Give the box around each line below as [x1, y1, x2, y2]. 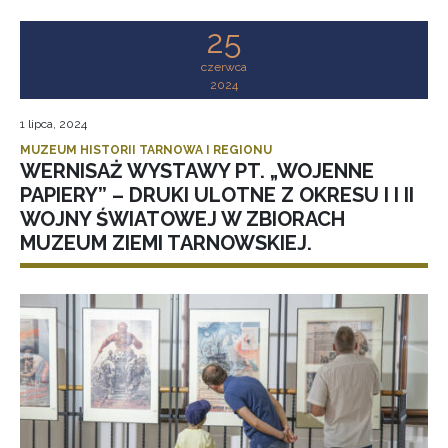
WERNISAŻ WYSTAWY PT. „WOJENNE [20, 159, 374, 184]
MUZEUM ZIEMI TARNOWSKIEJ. [20, 231, 312, 256]
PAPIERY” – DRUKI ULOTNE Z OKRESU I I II [20, 183, 414, 208]
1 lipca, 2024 [20, 117, 87, 132]
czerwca [201, 60, 247, 75]
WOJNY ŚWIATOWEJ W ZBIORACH [20, 207, 345, 232]
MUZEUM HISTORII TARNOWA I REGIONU [20, 143, 272, 158]
